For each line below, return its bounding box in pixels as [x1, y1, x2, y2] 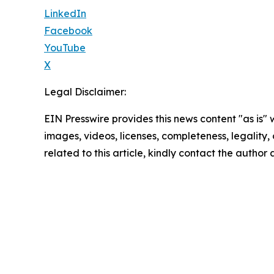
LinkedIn [44, 7, 86, 20]
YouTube [44, 42, 86, 54]
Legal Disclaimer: [44, 86, 126, 98]
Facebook [44, 24, 92, 37]
